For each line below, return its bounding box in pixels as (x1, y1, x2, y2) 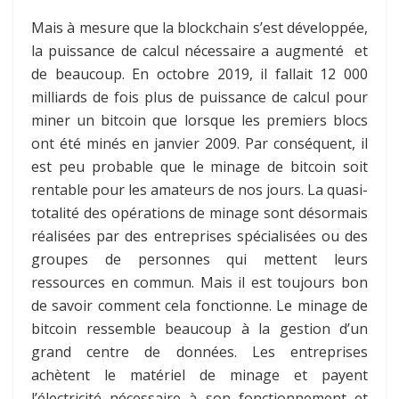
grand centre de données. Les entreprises (31, 341, 368, 362)
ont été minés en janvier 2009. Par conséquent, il (31, 133, 368, 153)
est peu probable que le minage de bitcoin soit (31, 156, 368, 176)
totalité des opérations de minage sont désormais (31, 202, 368, 223)
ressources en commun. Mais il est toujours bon (31, 272, 368, 292)
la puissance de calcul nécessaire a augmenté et (31, 40, 368, 61)
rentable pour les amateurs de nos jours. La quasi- (31, 179, 368, 199)
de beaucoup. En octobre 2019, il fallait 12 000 (31, 63, 368, 84)
